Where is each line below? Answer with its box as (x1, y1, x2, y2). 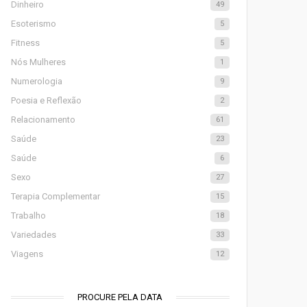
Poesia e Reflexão (10, 95, 82, 106)
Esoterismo (10, 19, 56, 29)
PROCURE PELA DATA (77, 292, 163, 302)
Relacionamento (10, 114, 75, 125)
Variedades (10, 230, 56, 240)
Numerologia (10, 76, 62, 86)
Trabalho (10, 210, 46, 221)
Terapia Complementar (10, 191, 100, 201)
